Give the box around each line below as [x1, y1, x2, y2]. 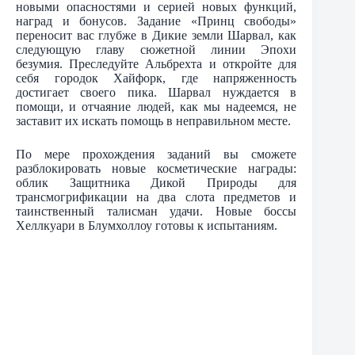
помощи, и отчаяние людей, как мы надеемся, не [16, 100, 297, 114]
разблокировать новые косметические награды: [16, 162, 297, 176]
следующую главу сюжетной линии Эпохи [16, 43, 297, 57]
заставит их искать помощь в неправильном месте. [16, 114, 291, 128]
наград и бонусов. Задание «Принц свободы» [16, 14, 297, 29]
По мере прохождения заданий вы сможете [16, 147, 297, 162]
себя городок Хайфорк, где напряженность [16, 71, 297, 86]
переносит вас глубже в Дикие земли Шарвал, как [16, 29, 297, 43]
